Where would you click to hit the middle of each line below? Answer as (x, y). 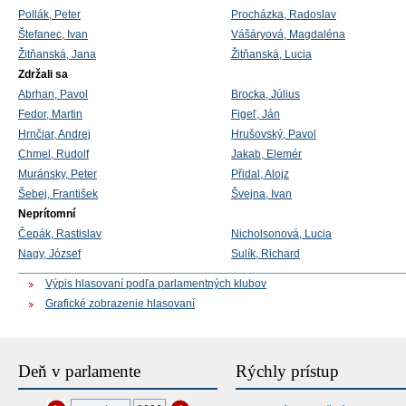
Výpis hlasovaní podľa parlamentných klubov (156, 284)
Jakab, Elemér (266, 154)
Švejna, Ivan (261, 194)
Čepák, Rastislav (60, 234)
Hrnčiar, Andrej (54, 134)
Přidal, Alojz (260, 174)
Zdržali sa (43, 74)
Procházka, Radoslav (284, 14)
